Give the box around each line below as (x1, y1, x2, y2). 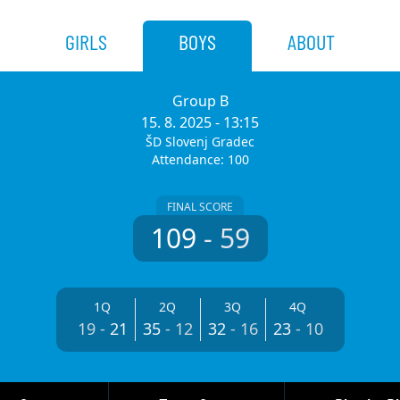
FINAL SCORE (167, 199, 233, 214)
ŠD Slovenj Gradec (146, 133, 254, 150)
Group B (171, 91, 229, 111)
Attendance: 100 (151, 151, 249, 168)
